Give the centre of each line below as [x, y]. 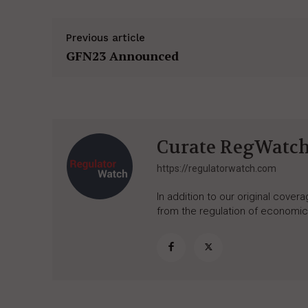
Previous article [106, 38]
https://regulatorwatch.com [217, 169]
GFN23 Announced [122, 56]
